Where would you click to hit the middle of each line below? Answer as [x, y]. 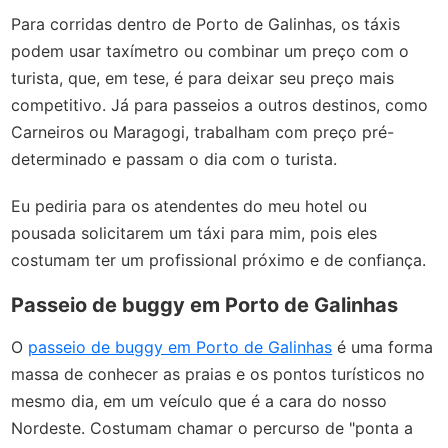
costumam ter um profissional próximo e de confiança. [221, 260]
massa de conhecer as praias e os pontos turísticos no [218, 373]
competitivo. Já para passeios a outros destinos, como [220, 105]
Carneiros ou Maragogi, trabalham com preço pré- [203, 132]
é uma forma [383, 346]
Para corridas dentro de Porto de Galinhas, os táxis [206, 24]
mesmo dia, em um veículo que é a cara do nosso [199, 400]
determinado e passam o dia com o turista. [174, 159]
